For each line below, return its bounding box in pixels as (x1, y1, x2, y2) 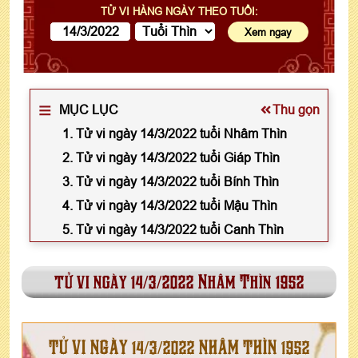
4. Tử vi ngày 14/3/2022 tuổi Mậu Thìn (62, 197, 277, 213)
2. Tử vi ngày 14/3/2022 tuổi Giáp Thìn (62, 149, 280, 165)
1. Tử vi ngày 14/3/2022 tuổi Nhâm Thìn (62, 125, 287, 141)
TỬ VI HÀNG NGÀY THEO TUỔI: (100, 4, 258, 18)
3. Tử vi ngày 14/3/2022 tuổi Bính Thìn (62, 173, 279, 189)
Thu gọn (272, 101, 320, 117)
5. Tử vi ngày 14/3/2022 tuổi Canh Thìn (62, 221, 284, 237)
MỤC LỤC (59, 101, 118, 117)
